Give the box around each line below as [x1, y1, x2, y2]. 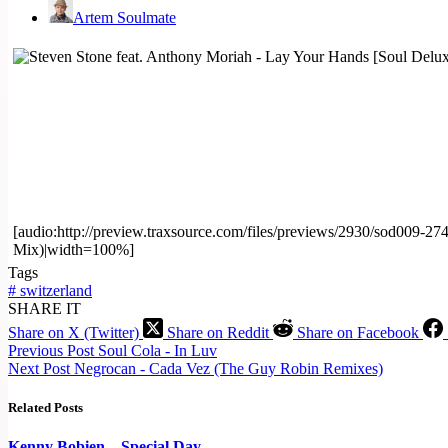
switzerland [16, 281, 92, 299]
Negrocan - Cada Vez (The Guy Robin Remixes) [74, 359, 383, 377]
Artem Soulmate [73, 8, 176, 26]
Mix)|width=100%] [13, 240, 134, 258]
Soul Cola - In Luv [98, 341, 217, 359]
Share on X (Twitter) [8, 323, 139, 341]
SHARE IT [8, 299, 81, 317]
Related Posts [8, 399, 83, 415]
